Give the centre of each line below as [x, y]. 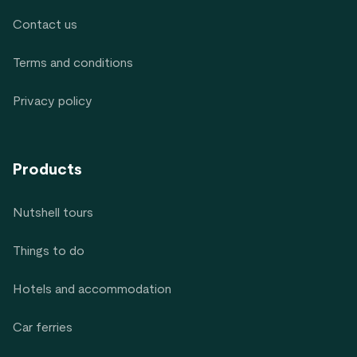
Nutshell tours [53, 213]
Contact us [45, 25]
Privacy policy [53, 102]
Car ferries [43, 328]
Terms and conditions [73, 63]
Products [47, 170]
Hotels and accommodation [92, 290]
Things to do [49, 251]
